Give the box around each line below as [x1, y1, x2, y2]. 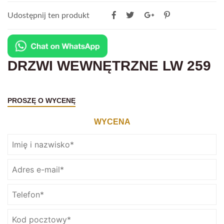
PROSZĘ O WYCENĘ [7, 96, 75, 105]
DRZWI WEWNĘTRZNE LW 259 [7, 58, 211, 74]
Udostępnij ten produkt [7, 11, 89, 19]
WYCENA [93, 117, 130, 126]
